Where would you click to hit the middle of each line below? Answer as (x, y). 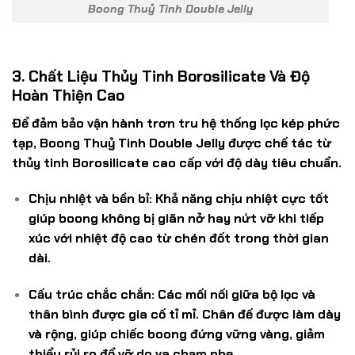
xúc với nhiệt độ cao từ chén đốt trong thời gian (178, 239)
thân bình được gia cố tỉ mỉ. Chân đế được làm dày (184, 315)
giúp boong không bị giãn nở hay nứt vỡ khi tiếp (176, 219)
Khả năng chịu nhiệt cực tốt (240, 200)
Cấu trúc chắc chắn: (91, 296)
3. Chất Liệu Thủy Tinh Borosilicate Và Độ (161, 77)
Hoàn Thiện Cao (68, 96)
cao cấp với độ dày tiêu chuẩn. (245, 163)
